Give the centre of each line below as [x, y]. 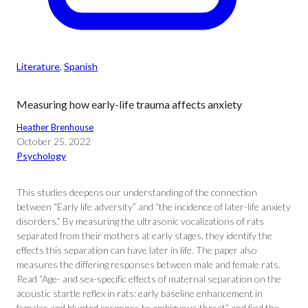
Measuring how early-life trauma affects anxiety [129, 104]
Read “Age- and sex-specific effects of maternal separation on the [149, 279]
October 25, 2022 [54, 141]
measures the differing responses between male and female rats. [148, 264]
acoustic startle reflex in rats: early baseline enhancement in [140, 293]
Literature [38, 66]
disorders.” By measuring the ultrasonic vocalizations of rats [140, 221]
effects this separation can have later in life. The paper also [137, 250]
